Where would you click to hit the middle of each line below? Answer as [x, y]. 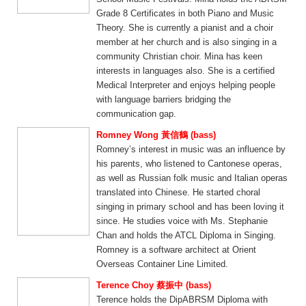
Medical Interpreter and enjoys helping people [186, 85]
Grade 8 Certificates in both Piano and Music [185, 13]
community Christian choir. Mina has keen [179, 56]
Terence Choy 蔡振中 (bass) [154, 285]
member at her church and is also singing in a [186, 42]
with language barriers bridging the [164, 99]
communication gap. [136, 114]
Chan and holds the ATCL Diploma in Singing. [186, 235]
